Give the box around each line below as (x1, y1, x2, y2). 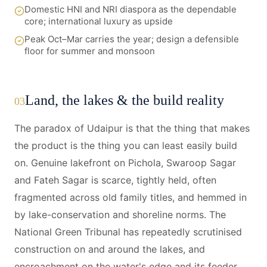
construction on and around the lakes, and (14, 243, 205, 255)
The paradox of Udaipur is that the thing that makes (14, 122, 250, 134)
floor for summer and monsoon (24, 45, 155, 57)
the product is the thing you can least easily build (14, 139, 237, 151)
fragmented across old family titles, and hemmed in (14, 191, 247, 203)
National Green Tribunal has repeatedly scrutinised (14, 226, 242, 238)
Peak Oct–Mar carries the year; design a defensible (24, 33, 239, 45)
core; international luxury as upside (24, 15, 173, 27)
